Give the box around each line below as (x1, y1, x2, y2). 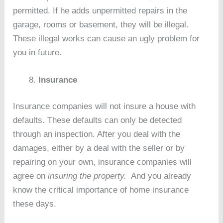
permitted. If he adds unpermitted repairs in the (13, 5, 188, 15)
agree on (13, 171, 48, 181)
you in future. (13, 47, 62, 57)
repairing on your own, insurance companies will (13, 157, 192, 167)
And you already (126, 171, 192, 181)
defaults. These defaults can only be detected (13, 115, 182, 125)
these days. (13, 199, 57, 209)
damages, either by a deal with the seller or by (13, 143, 185, 153)
